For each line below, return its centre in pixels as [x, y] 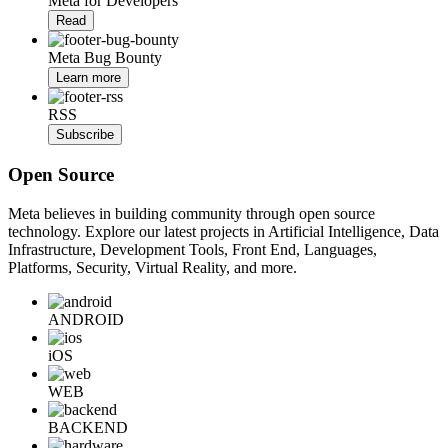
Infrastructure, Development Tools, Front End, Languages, [192, 249]
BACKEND [88, 427]
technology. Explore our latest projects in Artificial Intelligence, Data [223, 231]
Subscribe [85, 135]
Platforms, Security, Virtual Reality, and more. [152, 267]
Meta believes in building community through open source [191, 213]
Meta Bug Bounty [105, 58]
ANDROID [86, 319]
